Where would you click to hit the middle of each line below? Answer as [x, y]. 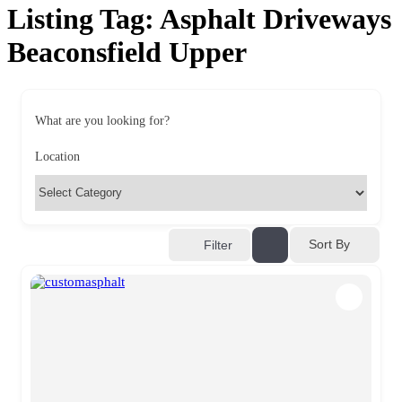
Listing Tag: [83, 19]
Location [57, 156]
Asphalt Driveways [275, 19]
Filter [218, 245]
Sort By [329, 245]
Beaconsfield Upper [127, 52]
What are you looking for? [102, 120]
